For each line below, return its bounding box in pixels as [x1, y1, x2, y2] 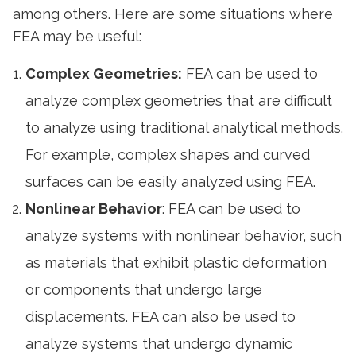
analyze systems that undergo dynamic [25, 335, 292, 352]
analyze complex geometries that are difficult [25, 92, 332, 109]
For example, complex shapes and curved [25, 146, 310, 163]
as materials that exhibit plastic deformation [25, 254, 327, 271]
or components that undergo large [25, 281, 262, 298]
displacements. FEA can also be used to [25, 308, 296, 325]
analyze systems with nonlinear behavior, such [25, 227, 342, 244]
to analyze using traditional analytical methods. [25, 119, 343, 136]
